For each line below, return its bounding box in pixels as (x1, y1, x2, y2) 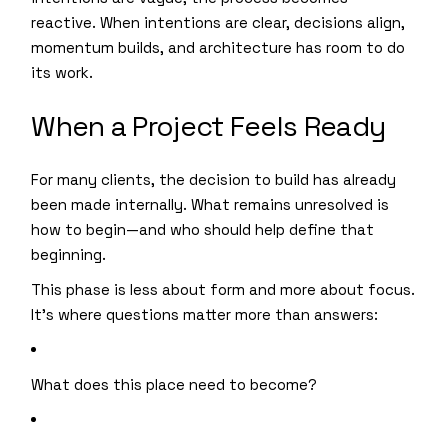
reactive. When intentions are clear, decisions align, (31, 13, 406, 33)
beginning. (31, 245, 107, 265)
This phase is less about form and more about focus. (31, 280, 416, 300)
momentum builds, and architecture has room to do (31, 38, 406, 58)
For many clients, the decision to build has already (31, 170, 397, 190)
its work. (31, 63, 94, 83)
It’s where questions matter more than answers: (31, 305, 379, 325)
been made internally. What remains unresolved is (31, 195, 390, 215)
